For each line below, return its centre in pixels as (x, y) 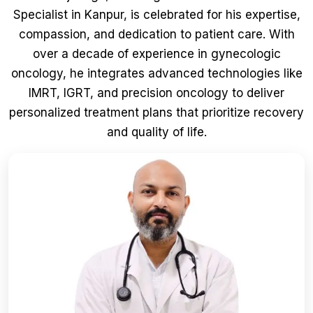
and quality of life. (156, 132)
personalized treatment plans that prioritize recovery (156, 113)
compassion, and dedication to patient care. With (156, 35)
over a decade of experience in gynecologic (156, 54)
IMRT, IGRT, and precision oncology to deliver (156, 93)
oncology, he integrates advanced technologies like (156, 74)
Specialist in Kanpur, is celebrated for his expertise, (156, 15)
